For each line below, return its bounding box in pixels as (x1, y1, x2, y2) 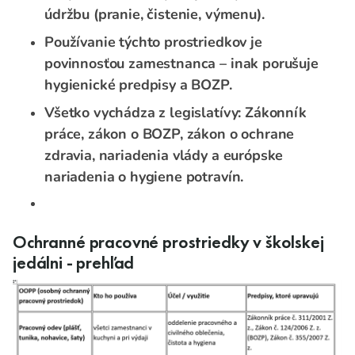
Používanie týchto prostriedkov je (44, 32, 262, 52)
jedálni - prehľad (13, 252, 135, 275)
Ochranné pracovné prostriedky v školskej (13, 231, 324, 254)
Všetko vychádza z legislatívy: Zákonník (44, 103, 307, 123)
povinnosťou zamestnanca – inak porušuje (44, 54, 319, 74)
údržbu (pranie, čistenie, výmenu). (44, 5, 265, 25)
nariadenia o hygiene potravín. (44, 167, 244, 187)
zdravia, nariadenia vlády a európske (44, 146, 284, 166)
